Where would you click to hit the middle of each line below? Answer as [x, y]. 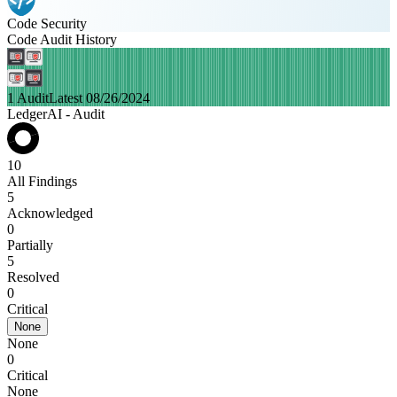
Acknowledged [50, 213]
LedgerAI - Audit [56, 114]
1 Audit [28, 98]
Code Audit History [62, 39]
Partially [30, 245]
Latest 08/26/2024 [99, 98]
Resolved [33, 277]
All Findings [42, 181]
